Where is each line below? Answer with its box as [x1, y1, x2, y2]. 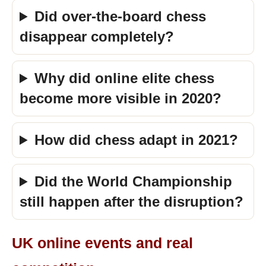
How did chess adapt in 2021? [34, 132, 239, 148]
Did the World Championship [34, 173, 233, 189]
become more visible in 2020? [20, 90, 221, 106]
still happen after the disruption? [20, 194, 243, 210]
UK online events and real [12, 235, 193, 251]
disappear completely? [20, 28, 174, 45]
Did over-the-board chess [34, 8, 207, 24]
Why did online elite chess [34, 70, 215, 86]
